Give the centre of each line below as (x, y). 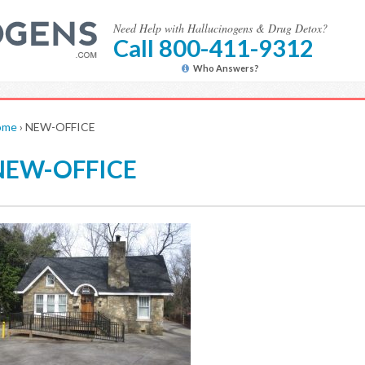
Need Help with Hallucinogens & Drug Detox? (220, 28)
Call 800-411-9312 (213, 48)
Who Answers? (226, 68)
